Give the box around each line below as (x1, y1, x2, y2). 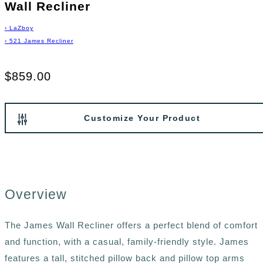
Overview (5, 187, 67, 203)
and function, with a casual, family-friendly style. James (5, 236, 249, 247)
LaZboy (9, 25, 33, 32)
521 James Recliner (9, 38, 73, 45)
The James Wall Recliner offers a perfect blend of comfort (5, 220, 258, 230)
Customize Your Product (84, 113, 200, 123)
